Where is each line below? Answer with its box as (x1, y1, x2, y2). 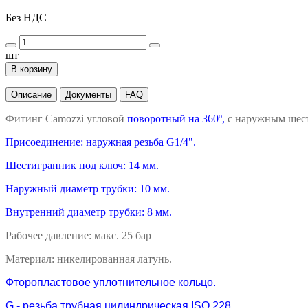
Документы (65, 89, 111, 100)
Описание (11, 89, 52, 100)
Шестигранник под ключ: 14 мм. (5, 159, 159, 171)
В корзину (11, 63, 52, 74)
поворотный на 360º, (127, 112, 225, 124)
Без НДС (5, 11, 47, 23)
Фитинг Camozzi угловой (5, 112, 127, 124)
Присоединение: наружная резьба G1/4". (5, 135, 196, 148)
